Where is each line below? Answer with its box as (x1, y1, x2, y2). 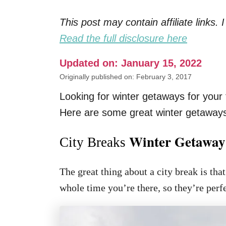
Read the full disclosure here (60, 33, 187, 44)
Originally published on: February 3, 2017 (60, 73, 192, 81)
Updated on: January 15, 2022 (60, 58, 202, 69)
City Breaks (60, 135, 126, 150)
